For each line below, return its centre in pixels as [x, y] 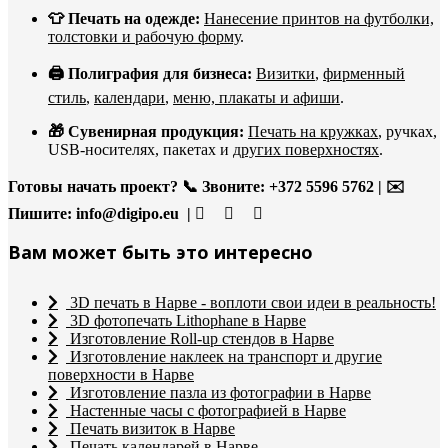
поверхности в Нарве [121, 374]
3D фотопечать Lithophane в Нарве [188, 320]
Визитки [285, 73]
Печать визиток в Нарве [152, 428]
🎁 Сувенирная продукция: [146, 131]
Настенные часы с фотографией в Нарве [208, 410]
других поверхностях [306, 149]
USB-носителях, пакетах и [140, 149]
